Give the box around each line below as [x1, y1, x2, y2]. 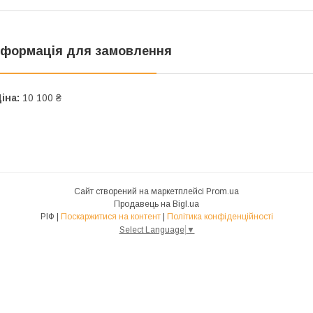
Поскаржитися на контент [60, 211, 161, 221]
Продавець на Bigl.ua [114, 198, 199, 209]
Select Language [119, 224, 184, 235]
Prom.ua [206, 186, 239, 196]
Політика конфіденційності [166, 211, 273, 221]
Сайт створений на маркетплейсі [74, 186, 206, 196]
